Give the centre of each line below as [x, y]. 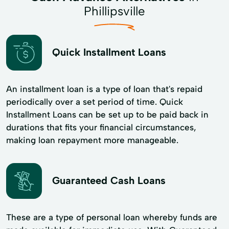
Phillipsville [114, 11]
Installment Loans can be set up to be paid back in [107, 114]
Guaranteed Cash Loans [109, 181]
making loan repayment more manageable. [92, 140]
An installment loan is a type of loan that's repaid [104, 89]
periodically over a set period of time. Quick [95, 101]
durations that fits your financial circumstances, [101, 127]
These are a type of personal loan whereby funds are [112, 217]
